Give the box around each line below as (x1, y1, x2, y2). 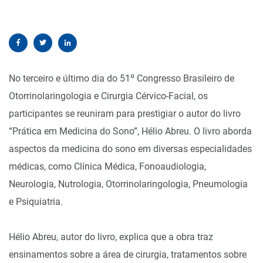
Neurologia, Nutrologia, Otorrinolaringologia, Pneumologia (9, 178, 248, 190)
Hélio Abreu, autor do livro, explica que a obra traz (9, 231, 213, 242)
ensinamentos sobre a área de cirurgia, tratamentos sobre (9, 248, 247, 260)
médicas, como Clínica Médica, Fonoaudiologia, (9, 160, 206, 172)
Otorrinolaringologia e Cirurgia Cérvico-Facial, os (9, 90, 208, 102)
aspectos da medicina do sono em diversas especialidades (9, 143, 252, 154)
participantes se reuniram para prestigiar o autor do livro (9, 107, 241, 119)
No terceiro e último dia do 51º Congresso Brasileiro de (9, 72, 234, 84)
